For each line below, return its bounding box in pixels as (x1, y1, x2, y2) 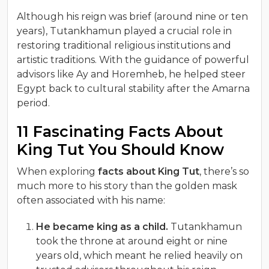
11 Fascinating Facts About (17, 122, 223, 141)
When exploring (17, 165, 98, 177)
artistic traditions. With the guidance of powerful (17, 53, 249, 65)
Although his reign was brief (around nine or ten (17, 10, 248, 22)
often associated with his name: (17, 194, 165, 206)
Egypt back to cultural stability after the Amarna (17, 82, 250, 94)
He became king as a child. (36, 220, 168, 232)
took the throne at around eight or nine (36, 235, 228, 247)
